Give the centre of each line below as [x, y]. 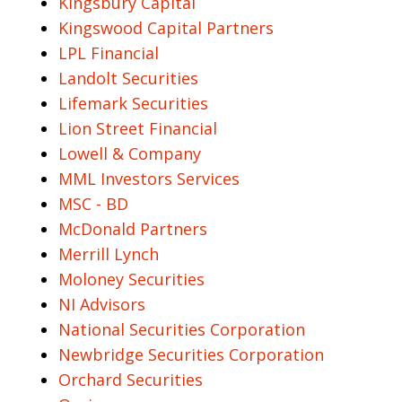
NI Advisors [102, 305]
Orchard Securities [131, 380]
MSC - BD [93, 204]
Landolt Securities [128, 79]
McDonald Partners [133, 229]
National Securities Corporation [182, 330]
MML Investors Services [149, 179]
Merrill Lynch [109, 254]
